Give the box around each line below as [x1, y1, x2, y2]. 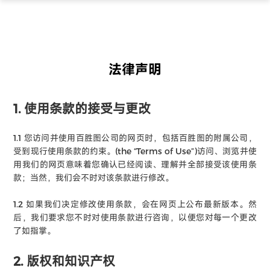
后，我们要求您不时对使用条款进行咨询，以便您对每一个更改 [13, 212, 257, 222]
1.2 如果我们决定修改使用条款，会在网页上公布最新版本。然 [13, 198, 257, 209]
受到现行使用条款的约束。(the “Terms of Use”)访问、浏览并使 [13, 145, 257, 156]
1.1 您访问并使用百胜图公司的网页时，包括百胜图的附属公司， [13, 132, 257, 143]
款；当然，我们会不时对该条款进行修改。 [13, 172, 174, 183]
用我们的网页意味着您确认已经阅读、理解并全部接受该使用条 [13, 159, 257, 169]
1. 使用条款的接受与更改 [13, 100, 151, 116]
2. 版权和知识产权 [13, 253, 116, 268]
